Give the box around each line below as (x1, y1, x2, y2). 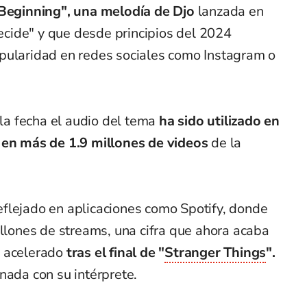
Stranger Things (164, 243, 267, 262)
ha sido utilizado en (159, 112, 280, 131)
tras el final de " (63, 243, 165, 262)
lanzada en (197, 2, 264, 21)
